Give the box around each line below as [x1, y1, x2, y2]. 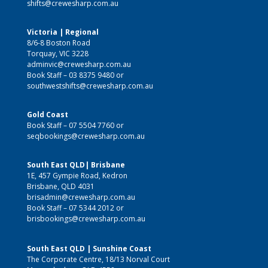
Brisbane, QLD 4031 [26, 181, 95, 191]
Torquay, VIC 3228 [26, 48, 89, 59]
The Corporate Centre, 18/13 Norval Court [26, 254, 170, 264]
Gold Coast [26, 109, 68, 120]
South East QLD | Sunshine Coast [26, 243, 151, 254]
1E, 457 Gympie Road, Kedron [26, 170, 127, 181]
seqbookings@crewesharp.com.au [26, 130, 145, 141]
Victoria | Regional [26, 26, 99, 37]
